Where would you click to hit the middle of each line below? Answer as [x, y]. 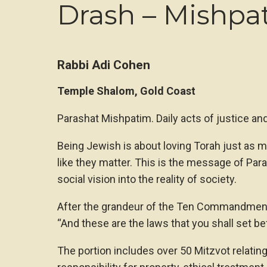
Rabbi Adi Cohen [104, 65]
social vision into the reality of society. [147, 179]
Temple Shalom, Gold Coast [126, 91]
